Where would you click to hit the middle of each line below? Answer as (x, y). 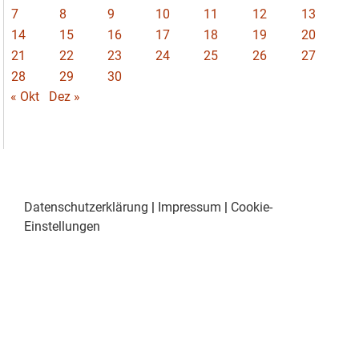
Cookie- (252, 208)
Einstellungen (62, 227)
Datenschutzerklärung (86, 208)
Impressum (190, 208)
